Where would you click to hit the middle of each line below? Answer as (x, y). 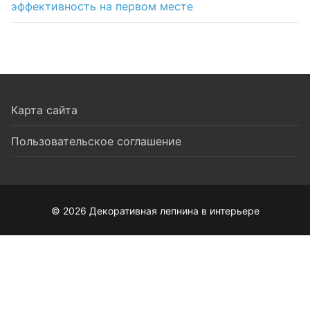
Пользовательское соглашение (96, 141)
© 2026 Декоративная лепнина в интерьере (155, 211)
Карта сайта (44, 110)
